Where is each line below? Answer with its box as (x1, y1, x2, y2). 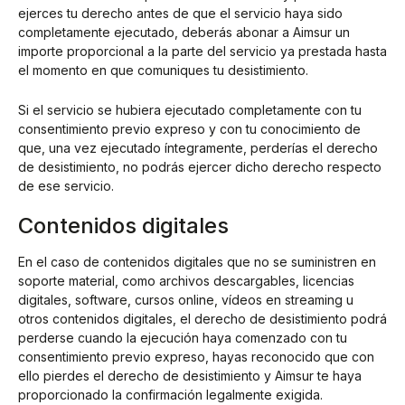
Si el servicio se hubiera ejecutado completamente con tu (18, 101, 362, 118)
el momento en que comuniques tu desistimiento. (18, 62, 308, 79)
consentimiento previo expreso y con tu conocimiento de (18, 120, 361, 137)
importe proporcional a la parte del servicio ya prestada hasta (18, 43, 387, 60)
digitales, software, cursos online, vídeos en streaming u (18, 291, 353, 307)
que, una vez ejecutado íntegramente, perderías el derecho (18, 139, 378, 155)
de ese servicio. (18, 177, 114, 193)
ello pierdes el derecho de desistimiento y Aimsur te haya (18, 367, 362, 383)
